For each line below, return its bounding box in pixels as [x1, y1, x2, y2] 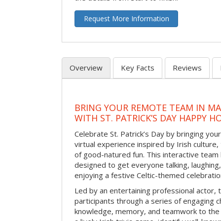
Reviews [173, 62, 202, 73]
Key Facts [121, 62, 154, 73]
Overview [70, 62, 103, 73]
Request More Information [83, 13, 169, 23]
